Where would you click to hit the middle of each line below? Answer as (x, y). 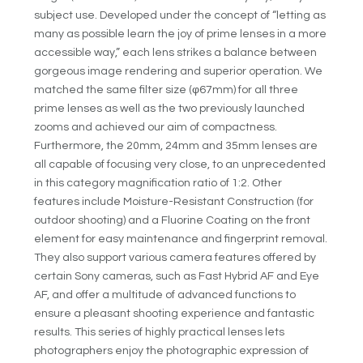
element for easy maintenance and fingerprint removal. (181, 239)
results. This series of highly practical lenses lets (160, 332)
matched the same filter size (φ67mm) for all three (167, 90)
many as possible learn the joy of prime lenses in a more (181, 34)
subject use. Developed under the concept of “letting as (180, 15)
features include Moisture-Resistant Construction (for (174, 201)
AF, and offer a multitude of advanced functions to (165, 295)
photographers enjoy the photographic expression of (172, 350)
